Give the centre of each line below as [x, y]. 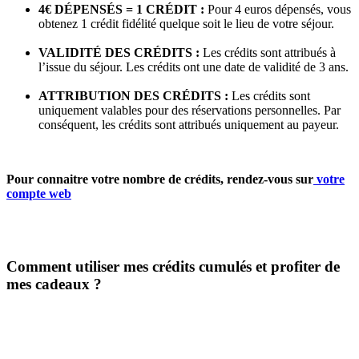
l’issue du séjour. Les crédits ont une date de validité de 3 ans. [194, 67]
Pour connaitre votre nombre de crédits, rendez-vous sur [160, 179]
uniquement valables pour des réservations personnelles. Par [190, 110]
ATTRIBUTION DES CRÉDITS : [135, 95]
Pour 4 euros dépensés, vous [279, 9]
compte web [39, 193]
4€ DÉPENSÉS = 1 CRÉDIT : [123, 9]
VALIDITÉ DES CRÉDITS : [121, 52]
